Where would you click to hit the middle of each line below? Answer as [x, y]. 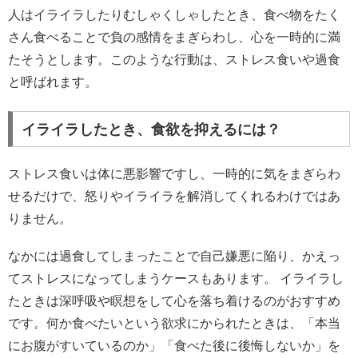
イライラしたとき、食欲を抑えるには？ [151, 129]
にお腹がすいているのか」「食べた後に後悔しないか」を [174, 345]
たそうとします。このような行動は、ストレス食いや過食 [174, 60]
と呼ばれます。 [53, 82]
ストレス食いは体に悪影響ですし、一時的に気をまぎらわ [174, 173]
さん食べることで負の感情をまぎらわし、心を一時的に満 [174, 38]
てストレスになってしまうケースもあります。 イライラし [176, 278]
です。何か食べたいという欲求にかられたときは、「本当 [174, 323]
